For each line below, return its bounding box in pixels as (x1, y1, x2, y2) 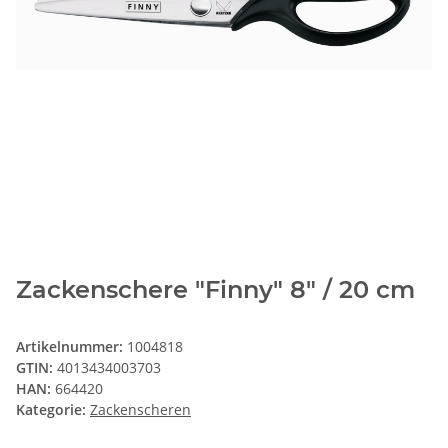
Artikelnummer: (16, 337, 127, 357)
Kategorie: (16, 400, 90, 420)
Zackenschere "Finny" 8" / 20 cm (16, 275, 415, 305)
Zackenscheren (90, 400, 191, 420)
